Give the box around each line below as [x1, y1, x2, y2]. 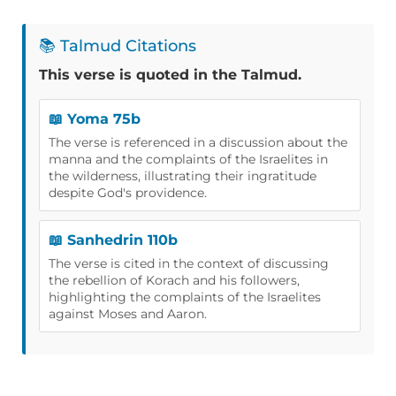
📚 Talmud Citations [39, 35, 196, 56]
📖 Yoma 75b [49, 110, 141, 127]
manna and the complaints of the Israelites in [49, 150, 328, 167]
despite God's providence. [49, 184, 207, 201]
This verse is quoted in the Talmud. [39, 65, 301, 83]
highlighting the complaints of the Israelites [49, 288, 321, 305]
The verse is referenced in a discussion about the [49, 133, 347, 150]
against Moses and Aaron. [49, 305, 207, 322]
